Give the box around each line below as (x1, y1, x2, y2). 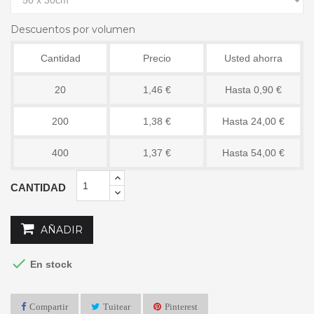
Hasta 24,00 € (222, 115, 285, 127)
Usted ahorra (224, 52, 282, 64)
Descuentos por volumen (11, 22, 135, 36)
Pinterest (165, 301, 198, 312)
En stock (27, 258, 72, 270)
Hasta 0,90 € (225, 83, 282, 95)
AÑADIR (41, 223, 83, 236)
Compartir (29, 301, 68, 312)
